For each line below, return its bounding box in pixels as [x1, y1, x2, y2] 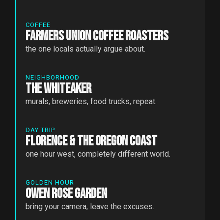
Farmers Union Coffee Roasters [26, 27, 168, 44]
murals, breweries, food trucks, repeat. [26, 96, 157, 106]
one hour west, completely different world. [26, 149, 170, 159]
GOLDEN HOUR [26, 178, 74, 186]
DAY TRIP [26, 126, 55, 134]
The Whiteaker [26, 80, 91, 97]
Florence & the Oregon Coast [26, 133, 157, 149]
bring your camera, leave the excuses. [26, 201, 154, 211]
